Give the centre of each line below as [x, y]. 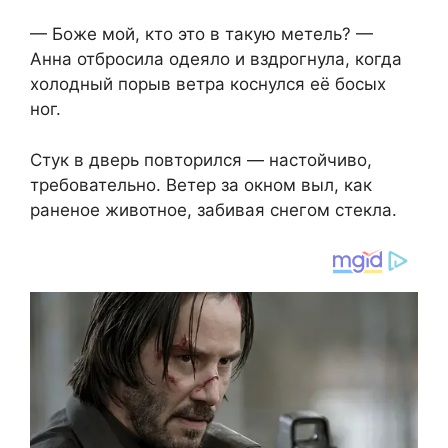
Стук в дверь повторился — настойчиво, [201, 159]
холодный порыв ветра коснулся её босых [208, 84]
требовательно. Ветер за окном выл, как [201, 184]
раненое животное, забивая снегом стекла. [213, 209]
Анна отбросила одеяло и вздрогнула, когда [216, 59]
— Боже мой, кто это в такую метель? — [201, 34]
